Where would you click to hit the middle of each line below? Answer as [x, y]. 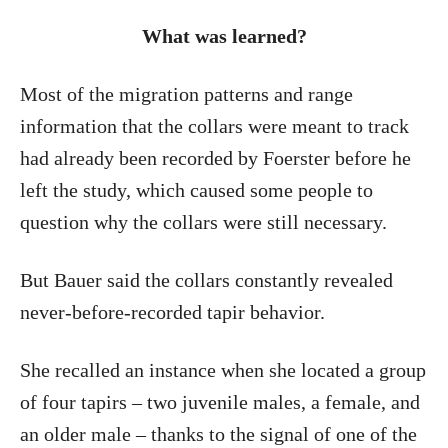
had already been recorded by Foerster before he [215, 158]
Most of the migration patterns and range [186, 94]
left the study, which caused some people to [196, 190]
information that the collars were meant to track [214, 126]
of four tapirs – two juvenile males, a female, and [220, 402]
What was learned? [224, 36]
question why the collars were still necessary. [203, 222]
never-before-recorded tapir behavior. [172, 312]
